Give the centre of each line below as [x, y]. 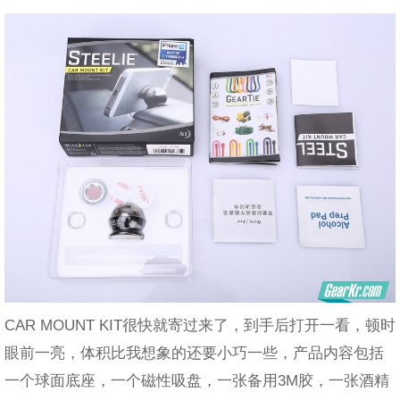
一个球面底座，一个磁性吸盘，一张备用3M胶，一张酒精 [197, 381]
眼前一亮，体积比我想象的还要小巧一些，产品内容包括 [194, 353]
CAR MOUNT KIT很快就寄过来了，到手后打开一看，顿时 [200, 325]
